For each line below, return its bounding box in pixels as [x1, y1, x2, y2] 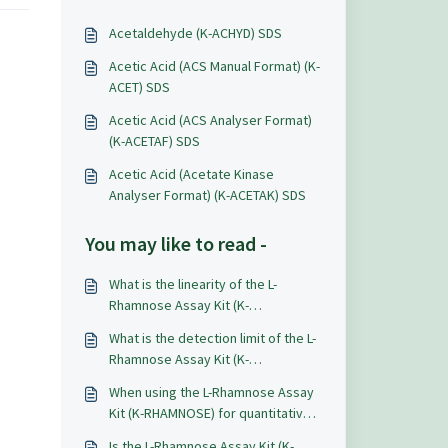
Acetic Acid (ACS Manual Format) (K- [108, 57, 320, 75]
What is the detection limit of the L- [108, 329, 316, 347]
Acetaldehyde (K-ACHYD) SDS [108, 24, 282, 42]
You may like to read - [84, 231, 267, 256]
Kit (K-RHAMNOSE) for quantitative [108, 404, 311, 422]
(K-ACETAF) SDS [108, 132, 200, 150]
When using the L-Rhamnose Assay [108, 383, 314, 401]
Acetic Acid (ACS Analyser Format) [108, 111, 312, 129]
